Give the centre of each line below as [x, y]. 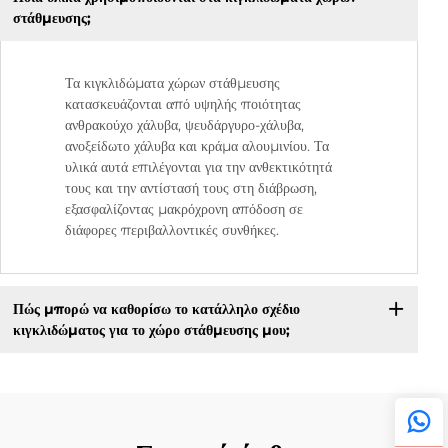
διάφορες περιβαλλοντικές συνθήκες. [172, 230]
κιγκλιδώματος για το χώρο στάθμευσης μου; [151, 329]
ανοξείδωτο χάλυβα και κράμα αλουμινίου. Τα [197, 146]
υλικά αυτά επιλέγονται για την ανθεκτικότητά [198, 167]
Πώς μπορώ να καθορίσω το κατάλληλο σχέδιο [156, 308]
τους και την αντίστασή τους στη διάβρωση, [191, 188]
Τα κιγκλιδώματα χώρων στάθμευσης [172, 83]
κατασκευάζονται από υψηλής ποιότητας [183, 104]
